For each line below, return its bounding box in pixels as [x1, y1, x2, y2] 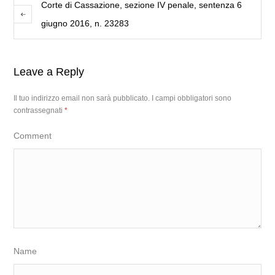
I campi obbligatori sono [152, 94, 232, 103]
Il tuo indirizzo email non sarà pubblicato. [14, 94, 150, 103]
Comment [14, 131, 52, 141]
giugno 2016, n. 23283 [41, 18, 130, 28]
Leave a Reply [14, 66, 85, 78]
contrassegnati [14, 106, 65, 115]
